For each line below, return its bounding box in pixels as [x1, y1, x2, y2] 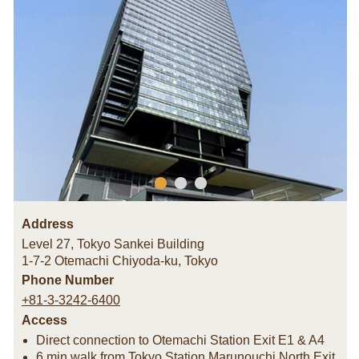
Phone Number [22, 273, 114, 287]
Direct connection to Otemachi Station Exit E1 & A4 [36, 333, 325, 347]
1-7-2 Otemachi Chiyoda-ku [22, 254, 178, 268]
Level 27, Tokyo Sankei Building [22, 237, 204, 251]
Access [22, 313, 67, 327]
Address [22, 217, 74, 231]
